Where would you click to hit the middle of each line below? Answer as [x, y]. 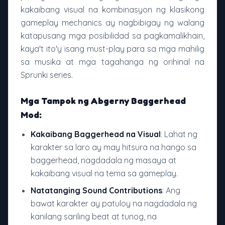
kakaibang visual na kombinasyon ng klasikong [113, 10]
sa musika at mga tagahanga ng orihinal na [113, 62]
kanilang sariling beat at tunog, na [94, 217]
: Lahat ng [179, 134]
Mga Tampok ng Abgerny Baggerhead [103, 101]
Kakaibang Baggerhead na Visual [96, 134]
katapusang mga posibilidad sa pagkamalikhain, [113, 36]
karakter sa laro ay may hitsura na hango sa [114, 147]
